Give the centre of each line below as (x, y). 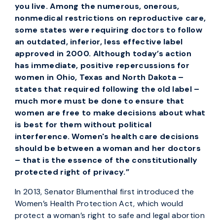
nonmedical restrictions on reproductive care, (110, 18)
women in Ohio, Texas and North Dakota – (99, 77)
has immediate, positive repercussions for (102, 65)
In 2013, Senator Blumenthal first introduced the (105, 192)
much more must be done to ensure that (99, 101)
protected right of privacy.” (72, 172)
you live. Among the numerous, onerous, (97, 6)
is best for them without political (83, 125)
